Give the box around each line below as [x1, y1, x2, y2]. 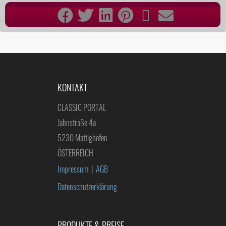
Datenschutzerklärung [58, 181, 117, 193]
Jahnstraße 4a [58, 117, 96, 129]
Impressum [58, 163, 88, 176]
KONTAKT [58, 81, 87, 94]
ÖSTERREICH [58, 147, 93, 159]
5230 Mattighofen [58, 132, 107, 144]
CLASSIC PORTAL [58, 101, 106, 114]
